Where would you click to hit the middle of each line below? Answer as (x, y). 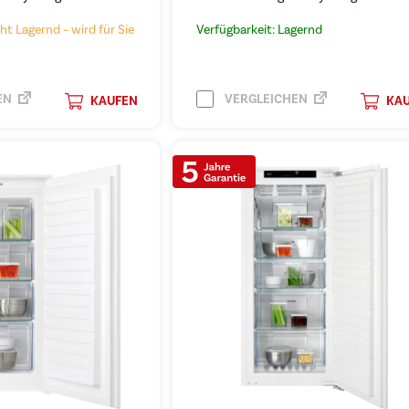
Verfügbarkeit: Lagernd (259, 30)
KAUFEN (114, 101)
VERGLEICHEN (264, 99)
